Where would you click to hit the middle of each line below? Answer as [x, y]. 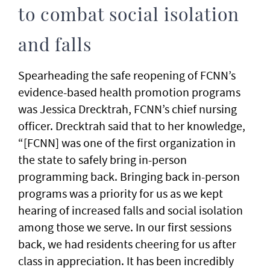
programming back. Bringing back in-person [129, 176]
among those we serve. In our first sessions [125, 227]
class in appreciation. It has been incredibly [126, 261]
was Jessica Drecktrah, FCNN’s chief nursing [127, 109]
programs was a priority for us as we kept [121, 193]
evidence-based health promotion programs [129, 92]
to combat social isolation [129, 16]
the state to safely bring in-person [102, 159]
